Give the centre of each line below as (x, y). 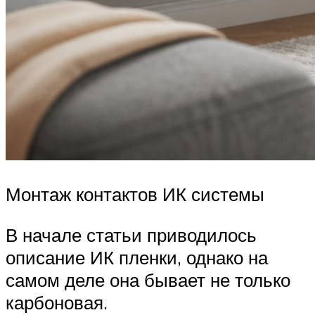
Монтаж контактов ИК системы (135, 194)
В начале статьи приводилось (131, 234)
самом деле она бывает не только (148, 279)
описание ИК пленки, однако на (137, 257)
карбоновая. (57, 302)
